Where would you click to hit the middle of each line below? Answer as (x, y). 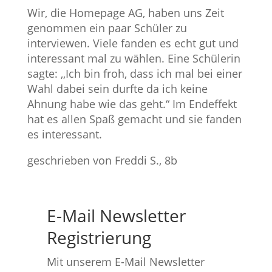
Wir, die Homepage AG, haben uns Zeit (125, 13)
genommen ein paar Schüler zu (107, 28)
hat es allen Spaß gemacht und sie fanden (134, 119)
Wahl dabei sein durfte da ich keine (117, 89)
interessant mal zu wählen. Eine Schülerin (134, 59)
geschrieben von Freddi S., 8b (102, 161)
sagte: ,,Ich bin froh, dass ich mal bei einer (134, 74)
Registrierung (99, 238)
